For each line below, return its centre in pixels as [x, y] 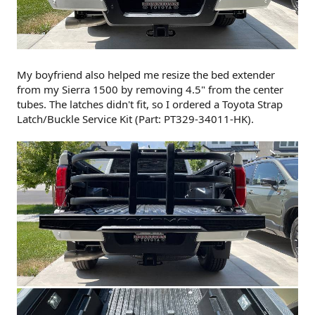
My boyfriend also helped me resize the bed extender [146, 75]
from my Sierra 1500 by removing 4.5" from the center [150, 90]
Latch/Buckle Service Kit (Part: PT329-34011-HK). [135, 119]
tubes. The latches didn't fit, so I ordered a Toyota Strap [150, 104]
